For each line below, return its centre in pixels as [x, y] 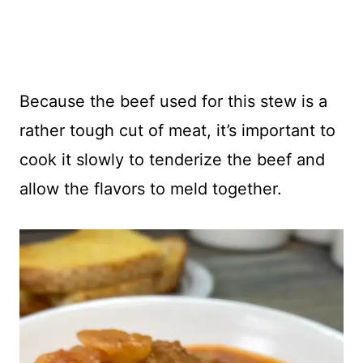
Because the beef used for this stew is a [173, 101]
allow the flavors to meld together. [151, 188]
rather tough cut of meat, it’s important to [177, 130]
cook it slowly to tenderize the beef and [172, 159]
